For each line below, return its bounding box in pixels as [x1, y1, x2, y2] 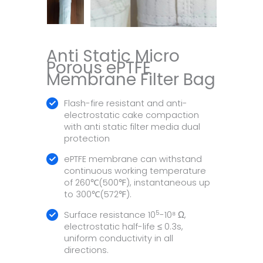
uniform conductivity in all [64, 232, 173, 245]
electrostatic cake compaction [64, 109, 199, 122]
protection [64, 133, 110, 145]
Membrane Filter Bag [46, 68, 215, 92]
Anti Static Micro [46, 45, 180, 68]
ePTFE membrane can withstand [64, 153, 202, 166]
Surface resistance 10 [64, 209, 156, 221]
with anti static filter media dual [64, 121, 200, 133]
